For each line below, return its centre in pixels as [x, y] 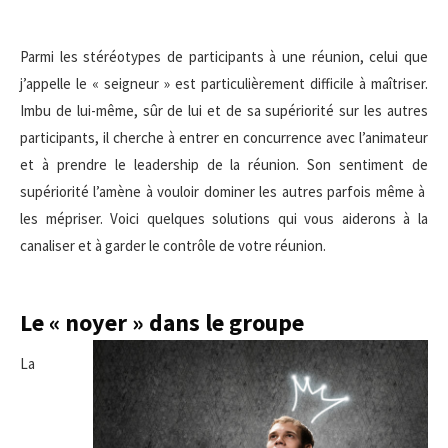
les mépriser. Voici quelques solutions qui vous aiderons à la [224, 218]
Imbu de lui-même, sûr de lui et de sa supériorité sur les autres [224, 110]
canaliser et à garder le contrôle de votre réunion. [173, 245]
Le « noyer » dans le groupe [162, 322]
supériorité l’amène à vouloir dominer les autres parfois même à [224, 191]
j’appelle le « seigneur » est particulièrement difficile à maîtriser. [224, 83]
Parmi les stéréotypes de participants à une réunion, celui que [224, 56]
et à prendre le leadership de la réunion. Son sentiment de [224, 164]
